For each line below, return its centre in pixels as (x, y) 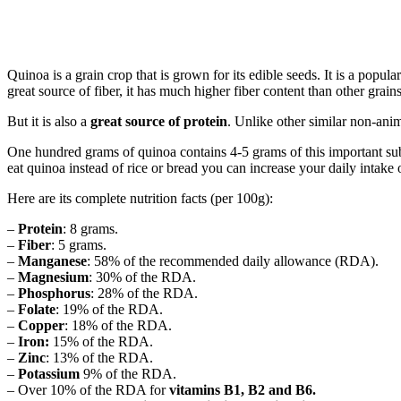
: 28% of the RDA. (144, 293)
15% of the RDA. (101, 341)
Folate (37, 309)
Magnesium (53, 277)
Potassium (49, 373)
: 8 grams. (90, 228)
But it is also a (47, 121)
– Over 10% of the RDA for (88, 389)
